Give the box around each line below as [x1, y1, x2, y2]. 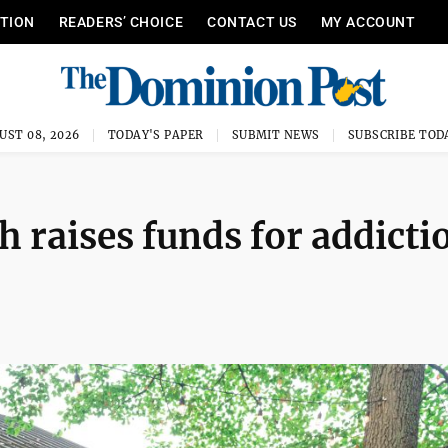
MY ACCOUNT [320, 14, 416, 30]
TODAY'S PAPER [107, 128, 204, 142]
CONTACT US [207, 14, 297, 30]
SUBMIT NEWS [231, 128, 320, 142]
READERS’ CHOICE [58, 14, 184, 30]
